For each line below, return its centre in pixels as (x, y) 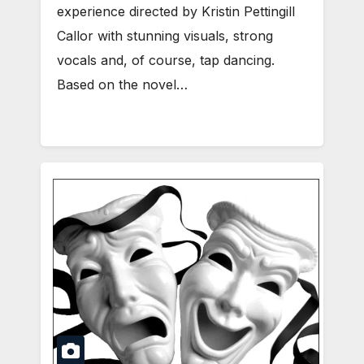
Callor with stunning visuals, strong (165, 36)
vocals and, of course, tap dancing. (166, 61)
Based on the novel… (122, 85)
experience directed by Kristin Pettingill (176, 12)
